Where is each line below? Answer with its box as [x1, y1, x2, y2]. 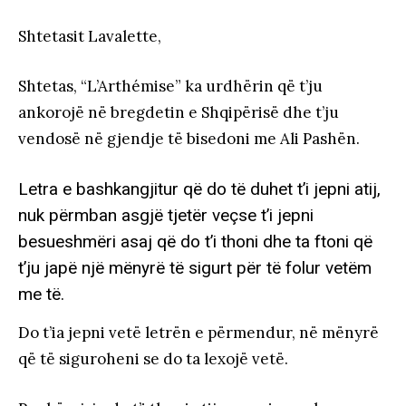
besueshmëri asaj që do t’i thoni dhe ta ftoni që [18, 230, 372, 252]
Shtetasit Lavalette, [18, 25, 161, 46]
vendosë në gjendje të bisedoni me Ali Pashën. [18, 128, 360, 149]
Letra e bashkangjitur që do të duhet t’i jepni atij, [18, 178, 381, 199]
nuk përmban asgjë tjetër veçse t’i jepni [18, 204, 314, 226]
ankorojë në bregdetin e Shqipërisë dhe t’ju [18, 101, 339, 122]
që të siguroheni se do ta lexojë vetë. [18, 348, 288, 369]
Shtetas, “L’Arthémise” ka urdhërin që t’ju [18, 75, 323, 96]
